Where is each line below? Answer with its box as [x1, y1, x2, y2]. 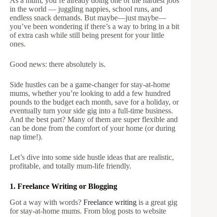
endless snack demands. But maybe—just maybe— [10, 14, 166, 22]
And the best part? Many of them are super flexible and [10, 115, 178, 124]
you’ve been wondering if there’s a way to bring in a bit [10, 22, 179, 31]
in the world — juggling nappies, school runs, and [10, 5, 162, 13]
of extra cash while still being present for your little [10, 31, 164, 39]
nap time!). [10, 133, 43, 141]
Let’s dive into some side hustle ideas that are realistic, [10, 153, 174, 161]
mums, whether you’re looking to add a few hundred [10, 89, 170, 97]
